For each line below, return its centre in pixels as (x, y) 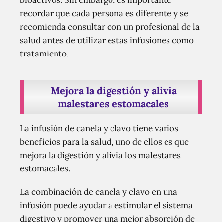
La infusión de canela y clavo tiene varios (99, 128)
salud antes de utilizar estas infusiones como (107, 40)
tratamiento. (44, 54)
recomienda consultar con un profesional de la (110, 27)
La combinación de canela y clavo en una (99, 192)
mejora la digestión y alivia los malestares (100, 155)
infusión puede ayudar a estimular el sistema (106, 205)
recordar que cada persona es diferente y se (104, 13)
